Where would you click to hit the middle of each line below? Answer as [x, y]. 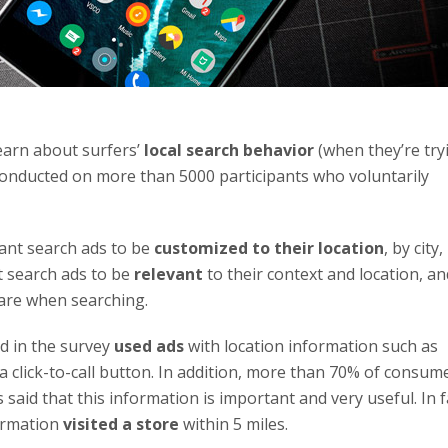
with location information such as [311, 345]
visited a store [121, 423]
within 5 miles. [233, 423]
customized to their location [269, 247]
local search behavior [229, 149]
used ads [149, 345]
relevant [168, 273]
